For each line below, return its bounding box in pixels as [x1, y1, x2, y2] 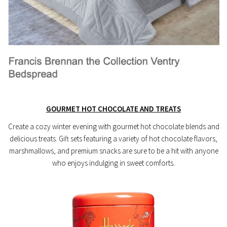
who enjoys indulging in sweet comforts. [52, 158, 175, 168]
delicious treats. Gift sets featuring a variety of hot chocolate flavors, [10, 134, 217, 144]
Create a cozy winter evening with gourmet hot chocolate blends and [8, 122, 219, 132]
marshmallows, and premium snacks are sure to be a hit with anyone [9, 146, 218, 156]
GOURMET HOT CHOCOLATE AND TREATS [46, 104, 181, 114]
